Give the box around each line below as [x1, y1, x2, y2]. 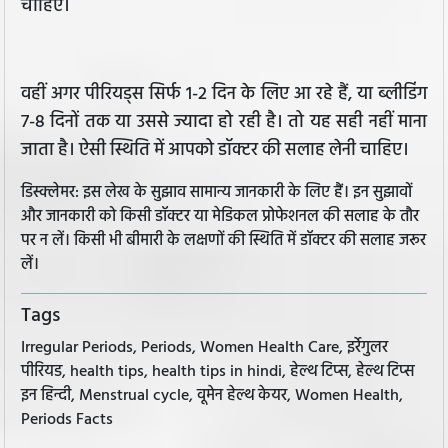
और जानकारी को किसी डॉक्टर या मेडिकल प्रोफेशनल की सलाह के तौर [21, 204, 419, 231]
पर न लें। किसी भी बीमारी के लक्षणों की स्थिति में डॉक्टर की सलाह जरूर [21, 228, 426, 255]
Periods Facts [21, 406, 113, 433]
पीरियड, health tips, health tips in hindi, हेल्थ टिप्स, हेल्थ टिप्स [21, 358, 414, 385]
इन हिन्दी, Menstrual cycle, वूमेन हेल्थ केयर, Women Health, [21, 382, 403, 409]
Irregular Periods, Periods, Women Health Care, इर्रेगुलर [21, 334, 388, 361]
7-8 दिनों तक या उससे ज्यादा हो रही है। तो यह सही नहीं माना [21, 108, 427, 138]
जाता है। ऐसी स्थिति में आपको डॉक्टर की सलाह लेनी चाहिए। [21, 136, 409, 166]
